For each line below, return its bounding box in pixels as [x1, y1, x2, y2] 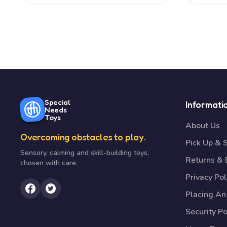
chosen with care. [20, 158, 78, 168]
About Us [185, 120, 220, 131]
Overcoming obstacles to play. [20, 131, 146, 142]
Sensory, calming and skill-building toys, [20, 148, 149, 158]
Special [45, 97, 70, 107]
